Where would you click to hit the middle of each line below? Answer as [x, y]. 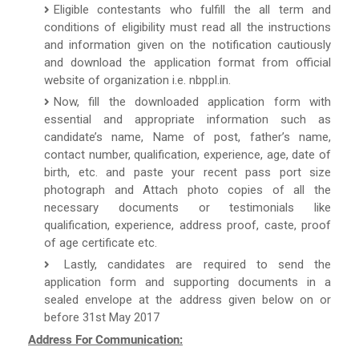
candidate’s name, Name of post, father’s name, [188, 137]
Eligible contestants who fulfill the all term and [192, 9]
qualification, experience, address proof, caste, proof [188, 225]
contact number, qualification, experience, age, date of [188, 154]
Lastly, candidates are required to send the [192, 264]
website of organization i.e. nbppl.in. [137, 80]
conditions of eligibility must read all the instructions [188, 27]
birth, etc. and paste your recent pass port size [188, 172]
